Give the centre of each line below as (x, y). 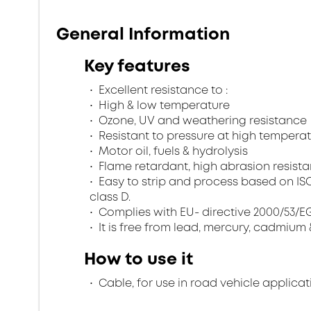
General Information (143, 34)
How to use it (138, 259)
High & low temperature (163, 105)
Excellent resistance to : (162, 90)
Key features (137, 66)
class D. (110, 197)
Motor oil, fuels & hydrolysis (172, 151)
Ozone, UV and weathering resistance (201, 120)
